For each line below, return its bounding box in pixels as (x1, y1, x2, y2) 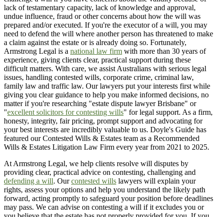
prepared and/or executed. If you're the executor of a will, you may (4, 21, 207, 30)
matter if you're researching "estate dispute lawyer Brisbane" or (4, 99, 196, 108)
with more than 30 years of (122, 47, 206, 56)
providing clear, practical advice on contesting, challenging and (4, 168, 196, 177)
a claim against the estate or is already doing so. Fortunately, (4, 38, 186, 47)
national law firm (70, 47, 122, 56)
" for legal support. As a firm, (124, 108, 213, 117)
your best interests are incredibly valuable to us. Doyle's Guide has (4, 125, 206, 134)
